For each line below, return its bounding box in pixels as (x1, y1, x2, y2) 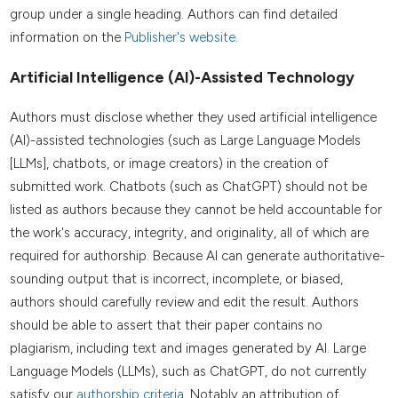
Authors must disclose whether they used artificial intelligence (9, 109, 377, 126)
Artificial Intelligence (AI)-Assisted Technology (9, 68, 354, 86)
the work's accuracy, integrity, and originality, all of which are (9, 225, 369, 242)
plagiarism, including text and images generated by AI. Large (9, 340, 366, 357)
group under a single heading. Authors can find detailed (9, 6, 338, 23)
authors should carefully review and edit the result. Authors (9, 294, 359, 311)
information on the (9, 29, 124, 46)
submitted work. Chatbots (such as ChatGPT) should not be (9, 179, 367, 195)
